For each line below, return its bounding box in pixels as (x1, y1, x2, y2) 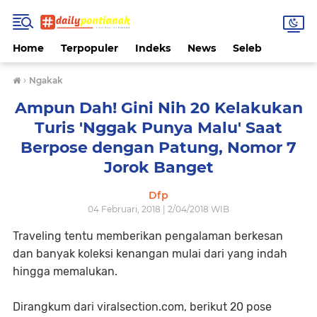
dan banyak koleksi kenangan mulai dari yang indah (13, 247, 287, 260)
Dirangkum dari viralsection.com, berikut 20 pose (13, 300, 272, 313)
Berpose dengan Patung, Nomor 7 (21, 138, 296, 157)
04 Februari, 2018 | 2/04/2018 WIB (88, 204, 229, 214)
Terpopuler (61, 42, 118, 54)
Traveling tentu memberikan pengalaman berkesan (13, 229, 283, 243)
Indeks (135, 42, 171, 54)
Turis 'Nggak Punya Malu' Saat (35, 118, 282, 137)
